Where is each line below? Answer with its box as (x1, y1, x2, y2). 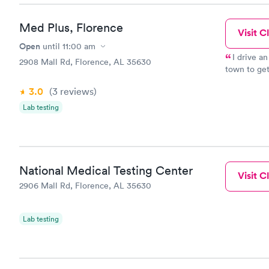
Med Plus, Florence (19, 20, 123, 35)
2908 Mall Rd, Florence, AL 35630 (19, 56, 151, 67)
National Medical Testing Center (19, 163, 193, 178)
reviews (58, 85, 94, 97)
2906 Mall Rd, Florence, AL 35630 (19, 180, 151, 191)
